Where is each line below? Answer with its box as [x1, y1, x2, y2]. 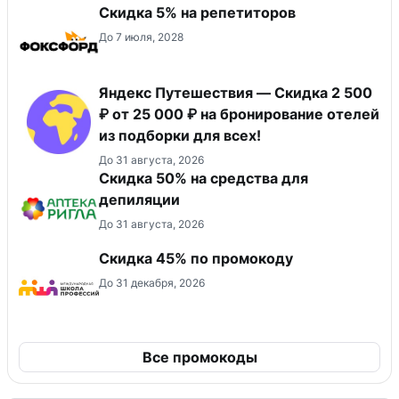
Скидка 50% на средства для [99, 168, 308, 187]
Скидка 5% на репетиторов [99, 3, 296, 21]
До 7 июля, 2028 [99, 29, 183, 44]
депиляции [99, 190, 180, 208]
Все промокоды [142, 347, 257, 366]
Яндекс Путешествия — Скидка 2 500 [99, 83, 372, 102]
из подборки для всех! [99, 126, 261, 144]
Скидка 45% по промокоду [99, 248, 293, 267]
